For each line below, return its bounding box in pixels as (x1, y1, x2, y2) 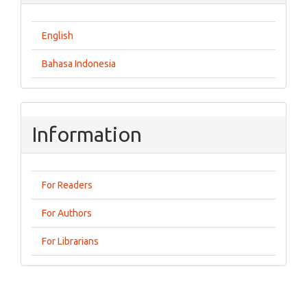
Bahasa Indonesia (42, 58, 116, 70)
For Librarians (42, 236, 99, 247)
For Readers (42, 180, 93, 191)
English (42, 30, 73, 42)
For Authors (42, 208, 92, 219)
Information (32, 123, 142, 147)
